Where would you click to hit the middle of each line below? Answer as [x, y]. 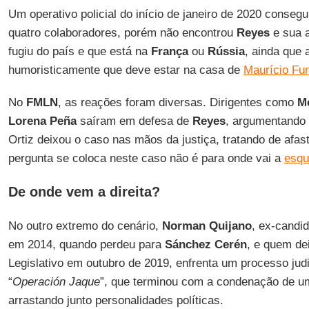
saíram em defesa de [134, 121]
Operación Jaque [56, 282]
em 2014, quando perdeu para [86, 245]
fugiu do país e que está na [79, 51]
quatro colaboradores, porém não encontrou [122, 33]
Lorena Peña [42, 121]
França [169, 51]
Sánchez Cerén [206, 245]
